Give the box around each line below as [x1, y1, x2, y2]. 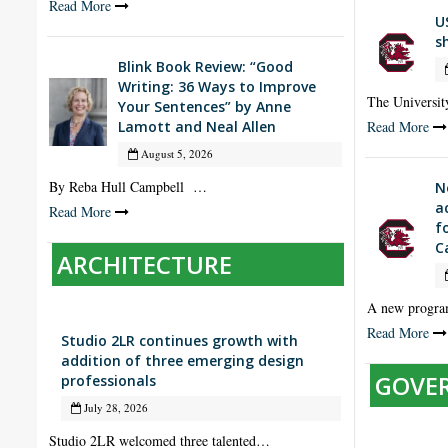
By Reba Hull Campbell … [49, 177, 207, 197]
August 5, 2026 [137, 146, 213, 162]
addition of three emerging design [60, 351, 304, 371]
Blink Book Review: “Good [117, 57, 293, 77]
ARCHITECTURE [57, 248, 232, 282]
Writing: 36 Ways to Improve [117, 77, 316, 97]
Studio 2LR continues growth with [60, 331, 298, 351]
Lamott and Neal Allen [117, 117, 276, 137]
